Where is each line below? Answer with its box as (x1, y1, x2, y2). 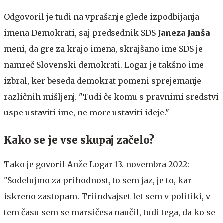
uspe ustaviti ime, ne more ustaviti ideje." (4, 108, 169, 117)
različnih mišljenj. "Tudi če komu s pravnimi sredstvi (4, 92, 219, 102)
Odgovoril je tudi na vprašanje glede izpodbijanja (4, 12, 199, 22)
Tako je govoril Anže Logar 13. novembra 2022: (4, 159, 189, 169)
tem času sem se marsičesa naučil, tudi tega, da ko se (4, 207, 215, 217)
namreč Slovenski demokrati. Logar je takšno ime (4, 60, 204, 70)
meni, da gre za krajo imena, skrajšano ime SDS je (4, 44, 203, 54)
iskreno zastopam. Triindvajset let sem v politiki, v (4, 191, 210, 201)
